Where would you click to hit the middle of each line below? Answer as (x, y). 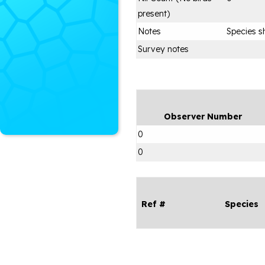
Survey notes (163, 49)
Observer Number (203, 116)
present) (154, 13)
